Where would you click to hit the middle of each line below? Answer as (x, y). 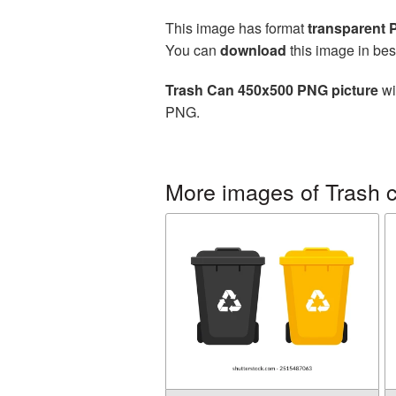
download (253, 50)
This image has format (236, 28)
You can (193, 50)
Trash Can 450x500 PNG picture (272, 90)
